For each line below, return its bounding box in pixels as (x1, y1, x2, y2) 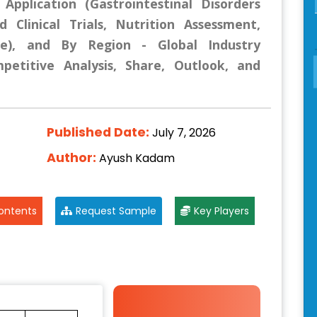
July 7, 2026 (151, 124, 216, 141)
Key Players (193, 204, 249, 219)
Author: (46, 149, 99, 166)
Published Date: (46, 123, 152, 141)
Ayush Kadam (98, 149, 175, 166)
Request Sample (75, 204, 156, 219)
